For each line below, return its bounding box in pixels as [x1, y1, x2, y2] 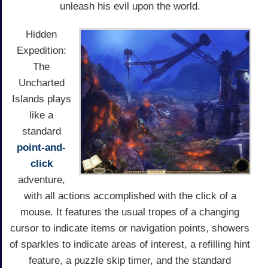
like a [29, 109, 53, 121]
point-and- [17, 141, 66, 153]
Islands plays [11, 93, 71, 105]
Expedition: [16, 44, 66, 56]
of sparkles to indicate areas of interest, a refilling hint [10, 238, 250, 250]
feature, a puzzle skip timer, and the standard [29, 254, 231, 266]
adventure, [17, 173, 65, 185]
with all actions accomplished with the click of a [23, 190, 236, 202]
